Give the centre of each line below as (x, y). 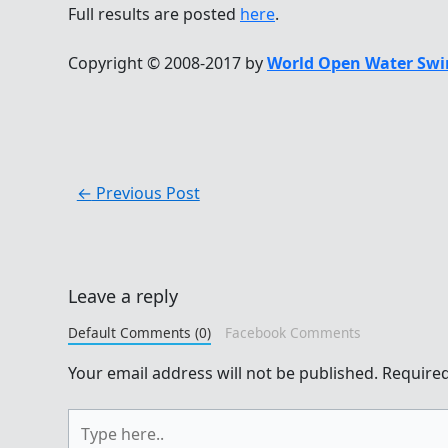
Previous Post (145, 192)
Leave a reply (123, 295)
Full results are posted (154, 13)
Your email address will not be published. (223, 372)
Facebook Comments (292, 332)
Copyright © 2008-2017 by (167, 63)
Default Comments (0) (139, 332)
